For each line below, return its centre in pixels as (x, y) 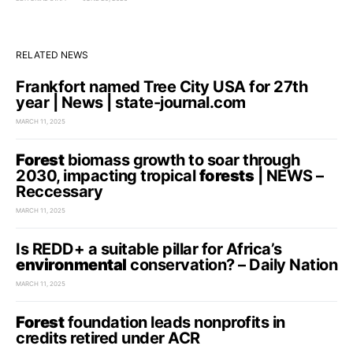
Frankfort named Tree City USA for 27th (162, 87)
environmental (71, 265)
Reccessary (59, 191)
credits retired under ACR (108, 338)
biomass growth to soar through (182, 160)
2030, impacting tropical (108, 176)
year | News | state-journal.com (131, 102)
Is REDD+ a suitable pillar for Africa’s (149, 249)
